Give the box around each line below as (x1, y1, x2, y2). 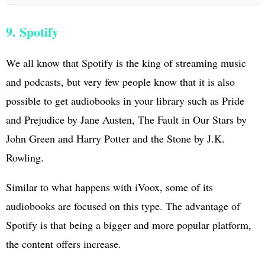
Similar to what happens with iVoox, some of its (6, 179, 213, 194)
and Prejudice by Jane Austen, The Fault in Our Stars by (6, 112, 247, 127)
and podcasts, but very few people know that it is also (6, 74, 235, 89)
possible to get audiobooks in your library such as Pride (6, 93, 244, 108)
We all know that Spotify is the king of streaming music (6, 55, 246, 70)
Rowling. (6, 150, 44, 164)
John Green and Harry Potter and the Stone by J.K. (6, 131, 225, 146)
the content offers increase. (6, 236, 121, 251)
